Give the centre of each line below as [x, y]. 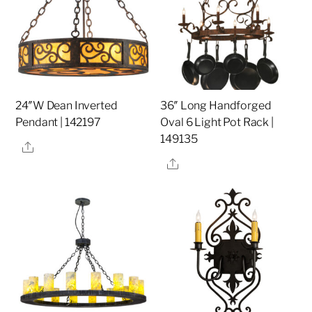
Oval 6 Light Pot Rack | [217, 123]
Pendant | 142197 [58, 123]
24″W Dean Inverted [67, 106]
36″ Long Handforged [216, 106]
